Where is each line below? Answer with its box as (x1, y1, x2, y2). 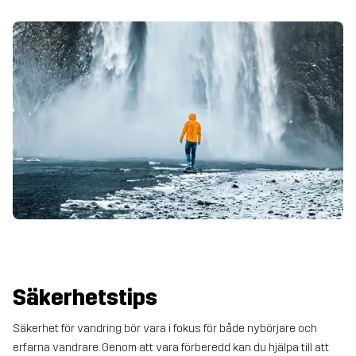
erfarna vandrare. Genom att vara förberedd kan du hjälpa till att (13, 340, 329, 354)
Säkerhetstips (13, 284, 157, 311)
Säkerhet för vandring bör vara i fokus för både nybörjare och (13, 321, 317, 335)
